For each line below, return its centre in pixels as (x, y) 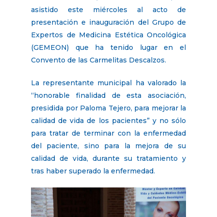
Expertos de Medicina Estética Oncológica (108, 35)
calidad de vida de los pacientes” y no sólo (108, 120)
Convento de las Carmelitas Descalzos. (99, 60)
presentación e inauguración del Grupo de (108, 22)
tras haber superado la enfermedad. (93, 171)
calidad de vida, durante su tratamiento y (108, 158)
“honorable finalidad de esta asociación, (108, 95)
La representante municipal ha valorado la (108, 83)
